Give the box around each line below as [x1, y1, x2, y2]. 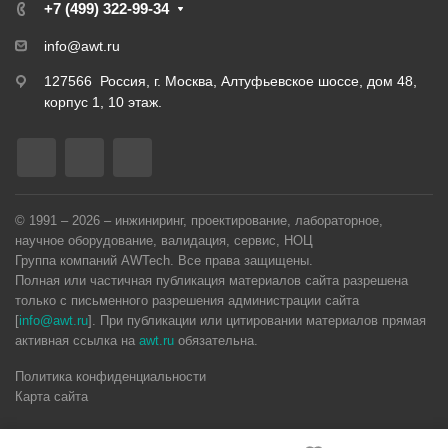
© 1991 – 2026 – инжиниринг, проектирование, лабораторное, [15, 213, 383, 228]
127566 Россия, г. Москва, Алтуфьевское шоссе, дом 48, [44, 73, 417, 89]
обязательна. [174, 333, 258, 348]
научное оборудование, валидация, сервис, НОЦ [15, 233, 313, 248]
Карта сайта [15, 389, 88, 404]
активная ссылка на [15, 333, 139, 348]
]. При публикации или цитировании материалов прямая [88, 313, 426, 328]
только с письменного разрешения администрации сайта [15, 293, 359, 308]
